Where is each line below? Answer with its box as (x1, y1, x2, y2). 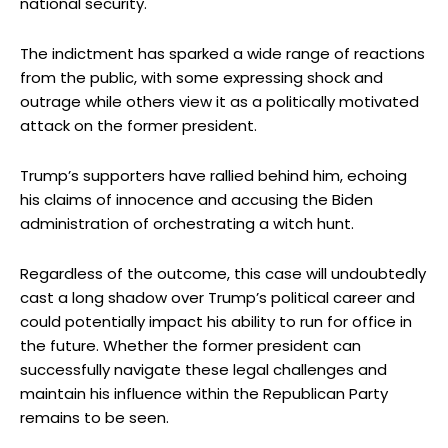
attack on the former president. (20, 115, 257, 137)
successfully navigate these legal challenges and (20, 359, 387, 381)
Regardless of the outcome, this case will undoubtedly (20, 263, 426, 285)
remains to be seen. (20, 407, 169, 429)
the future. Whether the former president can (20, 335, 361, 357)
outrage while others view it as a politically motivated (20, 91, 419, 113)
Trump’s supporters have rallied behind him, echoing (20, 165, 407, 187)
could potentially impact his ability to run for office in (20, 311, 412, 333)
